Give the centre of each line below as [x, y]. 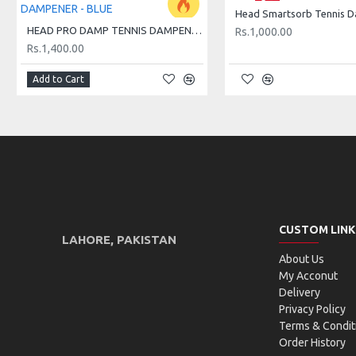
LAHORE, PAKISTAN [120, 240]
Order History [312, 342]
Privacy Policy [312, 309]
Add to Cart [58, 79]
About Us [301, 259]
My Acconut [308, 276]
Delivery [299, 292]
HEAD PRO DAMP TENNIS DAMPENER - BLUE [197, 30]
